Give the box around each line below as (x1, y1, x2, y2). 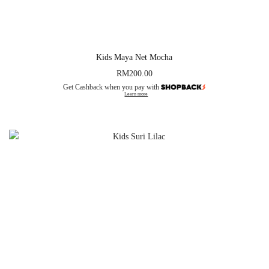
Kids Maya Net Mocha (96, 52, 173, 62)
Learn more (124, 91, 148, 97)
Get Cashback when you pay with (63, 82, 162, 91)
